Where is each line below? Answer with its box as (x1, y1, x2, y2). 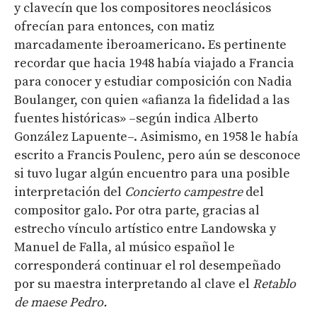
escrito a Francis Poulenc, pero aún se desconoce (14, 146, 301, 163)
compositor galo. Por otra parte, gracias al (14, 202, 260, 219)
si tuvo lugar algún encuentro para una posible (14, 165, 290, 182)
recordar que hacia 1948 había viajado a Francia (14, 54, 294, 71)
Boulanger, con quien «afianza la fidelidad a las (14, 91, 289, 108)
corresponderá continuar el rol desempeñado (14, 257, 281, 274)
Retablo (253, 275, 296, 292)
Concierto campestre (125, 183, 243, 200)
